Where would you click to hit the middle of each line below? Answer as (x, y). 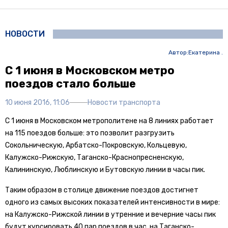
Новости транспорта (124, 102)
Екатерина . (205, 52)
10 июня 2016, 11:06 (37, 102)
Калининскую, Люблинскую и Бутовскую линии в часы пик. (105, 169)
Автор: (178, 52)
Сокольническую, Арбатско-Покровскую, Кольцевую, (96, 145)
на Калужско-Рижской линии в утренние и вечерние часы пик (110, 214)
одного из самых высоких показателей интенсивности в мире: (112, 202)
